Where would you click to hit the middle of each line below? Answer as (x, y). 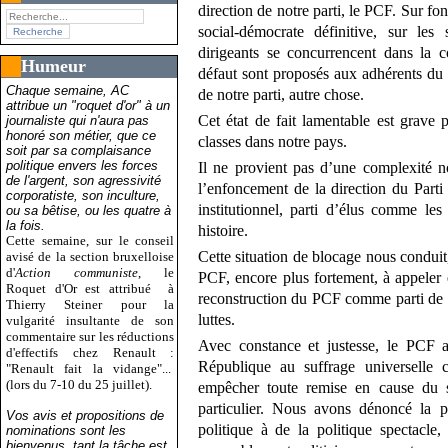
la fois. (25, 225)
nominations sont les (66, 430)
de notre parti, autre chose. (281, 95)
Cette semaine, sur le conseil (90, 240)
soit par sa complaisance (78, 150)
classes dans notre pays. (273, 142)
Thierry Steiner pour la (90, 304)
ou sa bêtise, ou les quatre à (88, 210)
